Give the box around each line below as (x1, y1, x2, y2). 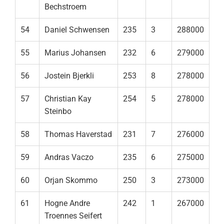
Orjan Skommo (44, 175, 97, 185)
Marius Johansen (44, 48, 106, 58)
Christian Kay (44, 94, 91, 104)
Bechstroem (44, 2, 86, 12)
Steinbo (44, 106, 71, 116)
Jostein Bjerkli (44, 71, 94, 81)
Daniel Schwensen (44, 25, 109, 35)
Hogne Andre (44, 198, 90, 208)
